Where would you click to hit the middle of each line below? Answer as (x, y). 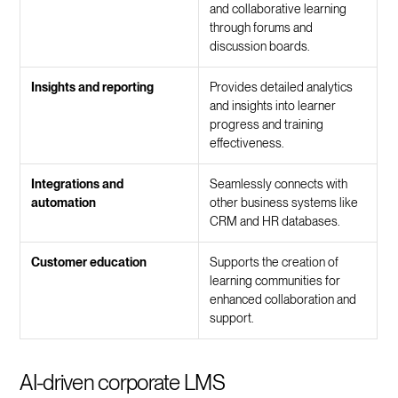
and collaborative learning (279, 9)
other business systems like (284, 203)
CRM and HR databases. (275, 222)
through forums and (262, 28)
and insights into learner (273, 106)
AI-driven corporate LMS (122, 383)
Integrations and (78, 184)
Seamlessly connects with (279, 184)
